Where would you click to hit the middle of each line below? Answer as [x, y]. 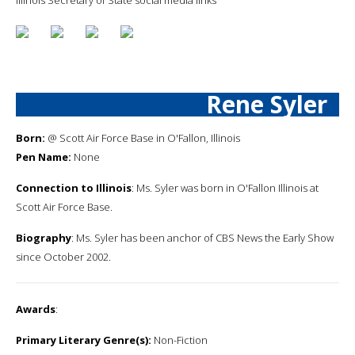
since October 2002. [63, 256]
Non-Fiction [179, 340]
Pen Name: [44, 157]
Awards [36, 309]
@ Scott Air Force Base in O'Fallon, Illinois [143, 137]
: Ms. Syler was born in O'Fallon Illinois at [225, 187]
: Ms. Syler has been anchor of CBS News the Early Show [202, 237]
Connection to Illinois [74, 187]
